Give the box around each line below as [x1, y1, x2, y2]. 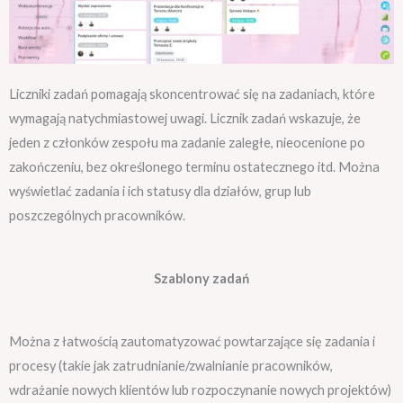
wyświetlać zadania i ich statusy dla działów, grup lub [9, 183, 311, 199]
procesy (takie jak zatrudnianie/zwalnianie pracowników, [9, 358, 333, 374]
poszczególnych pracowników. [9, 207, 185, 223]
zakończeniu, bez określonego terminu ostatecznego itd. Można [9, 158, 380, 175]
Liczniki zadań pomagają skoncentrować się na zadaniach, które [9, 85, 375, 102]
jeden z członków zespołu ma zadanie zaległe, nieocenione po [9, 134, 365, 150]
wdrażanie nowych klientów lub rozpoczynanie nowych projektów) [9, 382, 391, 399]
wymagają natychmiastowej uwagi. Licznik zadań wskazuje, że [9, 110, 361, 126]
